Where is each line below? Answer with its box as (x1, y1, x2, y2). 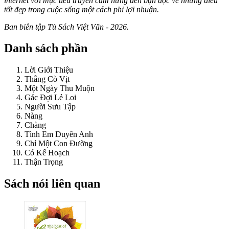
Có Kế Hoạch (25, 148, 70, 157)
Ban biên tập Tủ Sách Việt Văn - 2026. (4, 22, 129, 31)
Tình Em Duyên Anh (25, 130, 93, 139)
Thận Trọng (25, 157, 63, 167)
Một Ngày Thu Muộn (25, 84, 95, 93)
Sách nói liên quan (4, 177, 100, 191)
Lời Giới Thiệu (25, 65, 73, 75)
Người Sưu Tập (25, 102, 76, 111)
